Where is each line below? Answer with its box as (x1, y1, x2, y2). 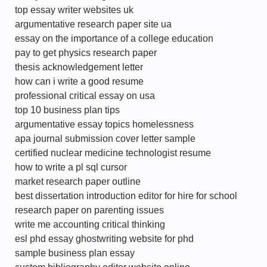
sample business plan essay (15, 248, 135, 258)
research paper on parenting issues (15, 205, 164, 215)
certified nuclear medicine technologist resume (15, 148, 211, 158)
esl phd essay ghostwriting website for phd (15, 234, 194, 244)
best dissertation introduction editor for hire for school (15, 191, 237, 201)
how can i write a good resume (15, 76, 144, 86)
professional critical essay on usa (15, 91, 155, 101)
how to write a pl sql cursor (15, 162, 127, 172)
